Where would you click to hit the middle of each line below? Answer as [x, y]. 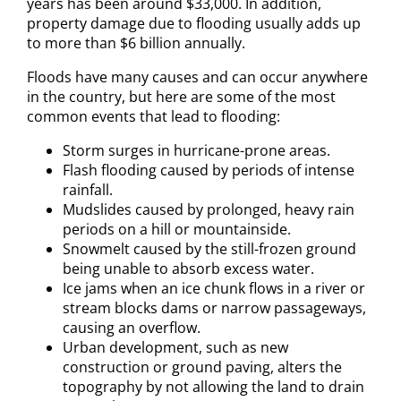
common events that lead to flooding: [154, 116]
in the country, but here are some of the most [181, 97]
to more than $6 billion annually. [138, 43]
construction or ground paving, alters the [202, 367]
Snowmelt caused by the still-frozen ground [209, 249]
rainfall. [88, 190]
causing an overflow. [132, 328]
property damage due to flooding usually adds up [194, 23]
